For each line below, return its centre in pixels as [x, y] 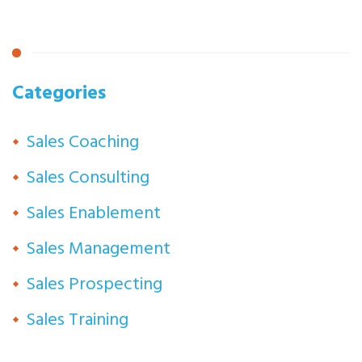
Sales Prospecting [94, 284]
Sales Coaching [82, 142]
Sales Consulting [88, 177]
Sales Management [98, 248]
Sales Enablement [93, 213]
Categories [59, 92]
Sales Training [77, 320]
